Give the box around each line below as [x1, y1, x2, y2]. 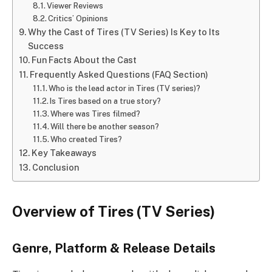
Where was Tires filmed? [50, 109, 141, 118]
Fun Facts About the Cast [31, 54, 137, 65]
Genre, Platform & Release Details [12, 240, 216, 256]
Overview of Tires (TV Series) [12, 203, 215, 220]
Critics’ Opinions [48, 13, 109, 23]
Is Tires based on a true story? [50, 96, 161, 106]
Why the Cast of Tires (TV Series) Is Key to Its [27, 26, 220, 37]
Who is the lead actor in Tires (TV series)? [49, 83, 201, 93]
